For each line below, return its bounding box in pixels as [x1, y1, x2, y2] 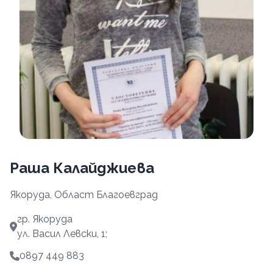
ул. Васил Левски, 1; [17, 227, 107, 239]
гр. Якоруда [17, 213, 73, 225]
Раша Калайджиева [10, 158, 154, 177]
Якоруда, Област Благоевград [10, 188, 158, 200]
